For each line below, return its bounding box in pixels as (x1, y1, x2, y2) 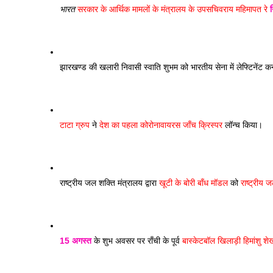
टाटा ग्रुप (60, 120, 90, 130)
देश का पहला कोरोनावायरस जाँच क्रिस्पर (99, 120, 225, 130)
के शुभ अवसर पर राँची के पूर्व (91, 236, 182, 246)
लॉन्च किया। (225, 120, 265, 130)
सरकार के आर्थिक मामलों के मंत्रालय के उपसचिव (75, 4, 223, 14)
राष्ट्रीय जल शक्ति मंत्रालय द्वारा (60, 178, 159, 188)
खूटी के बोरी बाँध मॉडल (159, 178, 228, 188)
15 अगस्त (60, 236, 91, 246)
